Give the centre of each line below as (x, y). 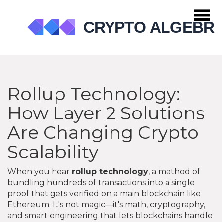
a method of (176, 172)
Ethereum (28, 205)
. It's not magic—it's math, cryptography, (127, 205)
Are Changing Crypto (103, 133)
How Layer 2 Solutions (106, 113)
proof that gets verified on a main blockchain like (104, 194)
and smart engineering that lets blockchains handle (110, 216)
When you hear (40, 172)
